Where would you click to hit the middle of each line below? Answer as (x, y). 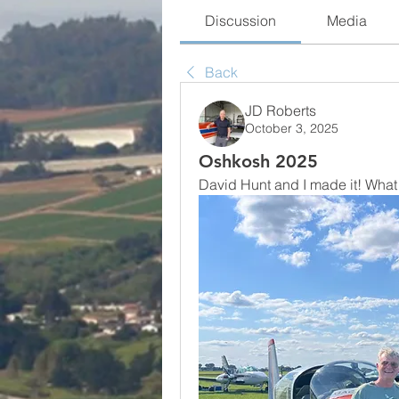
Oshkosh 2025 (258, 161)
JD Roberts (281, 110)
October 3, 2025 (292, 128)
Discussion (241, 20)
